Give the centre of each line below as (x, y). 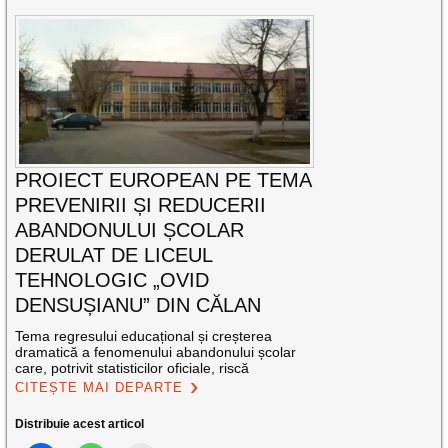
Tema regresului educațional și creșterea (144, 336)
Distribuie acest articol (80, 424)
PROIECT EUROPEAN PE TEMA (163, 180)
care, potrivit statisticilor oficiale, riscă (132, 368)
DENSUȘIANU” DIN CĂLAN (138, 305)
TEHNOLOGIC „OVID (112, 280)
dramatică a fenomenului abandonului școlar (156, 352)
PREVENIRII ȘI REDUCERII (141, 205)
